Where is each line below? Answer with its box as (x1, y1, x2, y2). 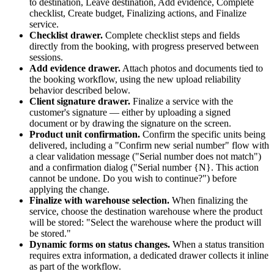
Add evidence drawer (29, 62, 118, 73)
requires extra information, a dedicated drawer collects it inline (29, 250, 268, 261)
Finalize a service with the (133, 95, 233, 106)
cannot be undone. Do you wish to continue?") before (29, 172, 237, 183)
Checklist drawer (29, 29, 100, 40)
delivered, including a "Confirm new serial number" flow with (29, 139, 269, 150)
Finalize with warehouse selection (29, 194, 167, 206)
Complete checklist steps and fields (105, 29, 240, 40)
